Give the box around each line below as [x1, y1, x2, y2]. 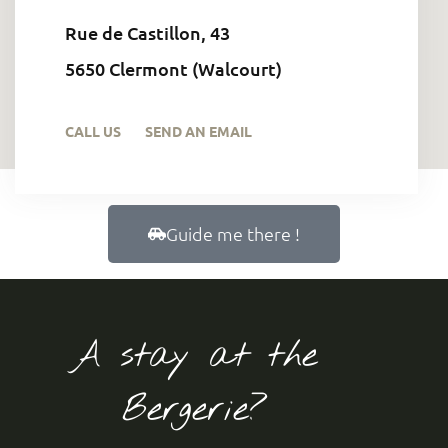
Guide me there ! [166, 221, 300, 245]
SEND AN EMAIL [145, 121, 252, 140]
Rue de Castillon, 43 [65, 20, 230, 44]
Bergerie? [121, 385, 267, 434]
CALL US [65, 121, 121, 140]
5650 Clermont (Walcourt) [65, 56, 282, 80]
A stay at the [71, 331, 317, 380]
